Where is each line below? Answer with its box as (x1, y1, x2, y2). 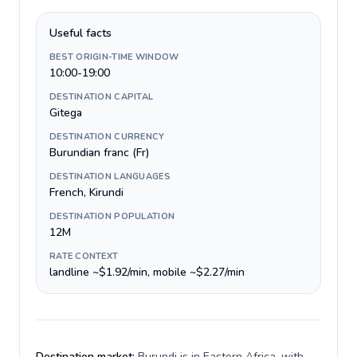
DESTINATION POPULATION (49, 210, 175, 222)
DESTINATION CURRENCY (49, 131, 165, 143)
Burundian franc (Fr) (49, 145, 149, 160)
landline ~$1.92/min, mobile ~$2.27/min (49, 265, 245, 280)
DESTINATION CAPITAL (49, 91, 154, 103)
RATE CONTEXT (49, 250, 119, 262)
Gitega (49, 105, 82, 120)
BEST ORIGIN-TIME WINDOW (49, 51, 179, 63)
